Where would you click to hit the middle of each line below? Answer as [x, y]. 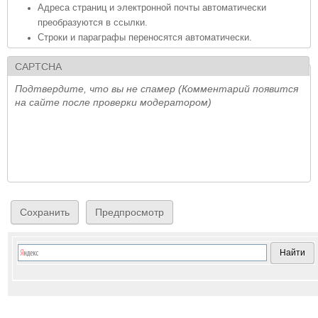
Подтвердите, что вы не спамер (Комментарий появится [157, 89]
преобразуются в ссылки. [93, 23]
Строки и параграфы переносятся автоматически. [145, 38]
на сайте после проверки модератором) [113, 103]
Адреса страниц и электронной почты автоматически [152, 8]
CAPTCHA [38, 67]
